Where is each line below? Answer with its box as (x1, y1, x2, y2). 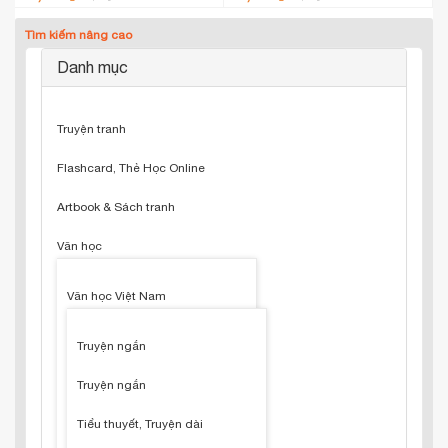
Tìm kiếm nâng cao (25, 28, 132, 42)
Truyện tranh (57, 122, 126, 136)
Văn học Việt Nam (67, 289, 166, 303)
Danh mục (57, 58, 128, 76)
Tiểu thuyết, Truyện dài (77, 417, 203, 431)
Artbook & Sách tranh (57, 200, 175, 214)
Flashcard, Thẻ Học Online (57, 161, 205, 175)
